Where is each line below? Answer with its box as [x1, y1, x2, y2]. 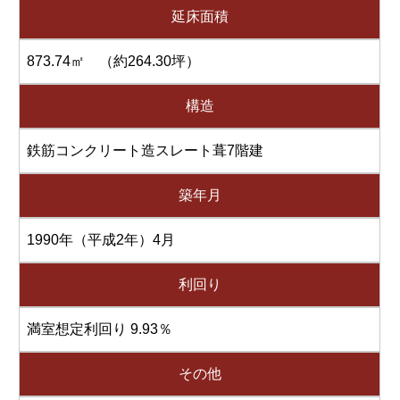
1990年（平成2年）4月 [27, 231, 176, 247]
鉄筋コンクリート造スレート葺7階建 [27, 142, 264, 158]
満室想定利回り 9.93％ [27, 321, 173, 337]
